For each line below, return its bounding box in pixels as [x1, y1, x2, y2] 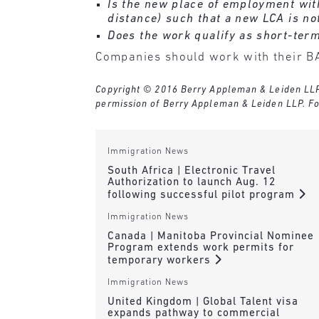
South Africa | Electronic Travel [107, 165, 276, 177]
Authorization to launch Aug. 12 [107, 177, 276, 188]
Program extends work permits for [107, 242, 294, 253]
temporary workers [107, 255, 214, 266]
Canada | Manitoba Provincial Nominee [107, 231, 314, 242]
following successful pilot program [107, 189, 298, 201]
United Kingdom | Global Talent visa [107, 297, 298, 308]
